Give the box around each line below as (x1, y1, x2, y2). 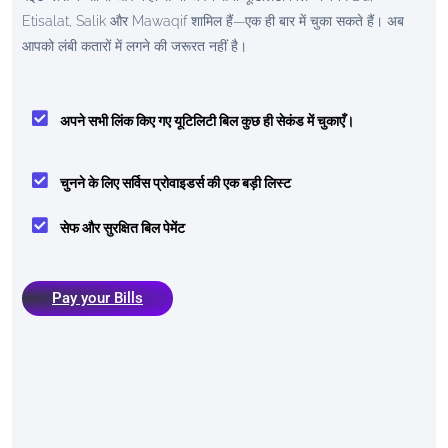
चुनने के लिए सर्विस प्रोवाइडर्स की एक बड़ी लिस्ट (59, 174, 291, 191)
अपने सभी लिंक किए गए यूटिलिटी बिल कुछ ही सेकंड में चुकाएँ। (59, 112, 354, 129)
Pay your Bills (52, 288, 143, 307)
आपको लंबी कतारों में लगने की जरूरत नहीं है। (22, 37, 247, 54)
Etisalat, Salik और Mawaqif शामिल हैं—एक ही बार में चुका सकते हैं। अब (22, 12, 404, 29)
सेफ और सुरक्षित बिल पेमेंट (59, 219, 185, 236)
